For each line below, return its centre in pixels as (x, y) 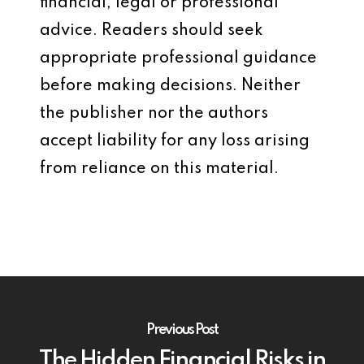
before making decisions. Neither (170, 86)
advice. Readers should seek (152, 31)
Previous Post (182, 329)
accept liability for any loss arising (175, 141)
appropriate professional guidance (178, 58)
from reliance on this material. (159, 169)
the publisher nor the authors (154, 114)
